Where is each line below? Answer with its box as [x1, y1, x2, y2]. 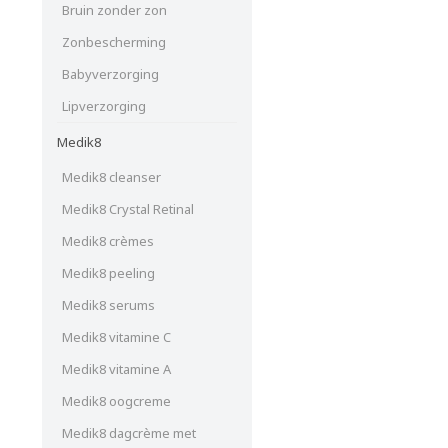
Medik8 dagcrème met [62, 423, 196, 442]
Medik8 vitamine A [62, 359, 171, 378]
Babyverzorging [62, 64, 159, 83]
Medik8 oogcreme [62, 391, 171, 410]
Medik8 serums [62, 295, 155, 314]
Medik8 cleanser [62, 167, 161, 186]
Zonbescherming [62, 32, 166, 51]
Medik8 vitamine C [62, 327, 171, 346]
